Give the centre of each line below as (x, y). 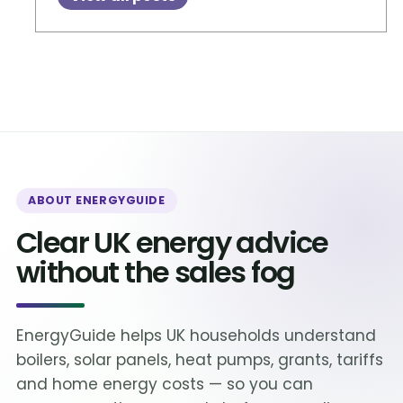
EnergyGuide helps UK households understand (196, 336)
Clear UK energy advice (172, 243)
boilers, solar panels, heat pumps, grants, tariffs (200, 360)
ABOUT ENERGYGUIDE (97, 201)
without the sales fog (156, 273)
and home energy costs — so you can (165, 385)
